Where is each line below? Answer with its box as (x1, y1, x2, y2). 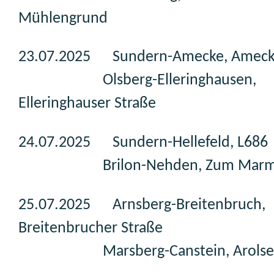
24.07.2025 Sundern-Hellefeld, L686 (18, 135, 268, 150)
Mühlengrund (18, 10, 221, 26)
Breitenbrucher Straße (18, 220, 163, 236)
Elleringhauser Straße (18, 96, 178, 112)
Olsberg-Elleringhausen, (18, 73, 256, 89)
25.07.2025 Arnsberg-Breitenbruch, (18, 197, 265, 213)
